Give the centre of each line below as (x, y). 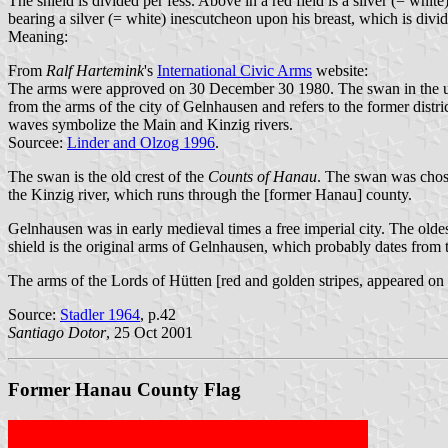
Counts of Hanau (262, 177)
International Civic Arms (234, 71)
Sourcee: (37, 143)
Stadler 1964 (100, 315)
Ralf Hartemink (95, 71)
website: (340, 71)
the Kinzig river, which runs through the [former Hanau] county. (210, 195)
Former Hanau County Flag (124, 389)
